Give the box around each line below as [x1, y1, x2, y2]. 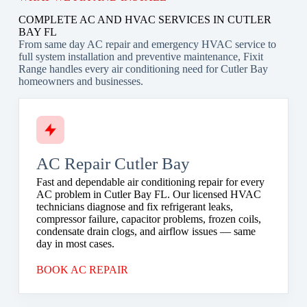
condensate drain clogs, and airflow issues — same [36, 225, 256, 237]
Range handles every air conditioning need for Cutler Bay [18, 62, 268, 75]
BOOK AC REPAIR [36, 263, 128, 275]
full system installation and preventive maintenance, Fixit [18, 50, 263, 62]
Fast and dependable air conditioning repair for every [36, 175, 265, 188]
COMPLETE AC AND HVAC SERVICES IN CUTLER [18, 13, 271, 25]
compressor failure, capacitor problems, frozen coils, [36, 212, 261, 225]
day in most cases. [36, 237, 114, 249]
